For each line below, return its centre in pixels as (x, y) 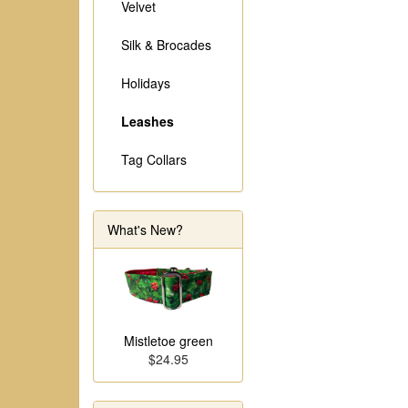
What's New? (145, 229)
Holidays (146, 83)
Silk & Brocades (166, 45)
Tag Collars (154, 159)
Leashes (148, 121)
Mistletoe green (168, 340)
